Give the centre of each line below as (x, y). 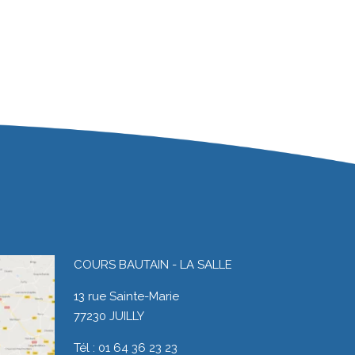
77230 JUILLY (109, 316)
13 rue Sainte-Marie (126, 296)
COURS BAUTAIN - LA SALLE (153, 264)
